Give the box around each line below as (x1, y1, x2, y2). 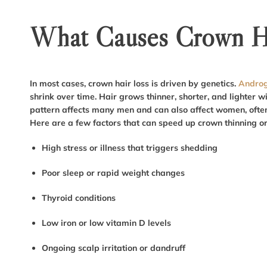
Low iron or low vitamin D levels (42, 218, 171, 229)
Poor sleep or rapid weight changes (42, 167, 185, 179)
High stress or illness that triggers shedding (42, 142, 218, 154)
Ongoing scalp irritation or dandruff (42, 243, 185, 254)
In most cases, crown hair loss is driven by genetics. (30, 78, 238, 89)
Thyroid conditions (42, 193, 116, 204)
